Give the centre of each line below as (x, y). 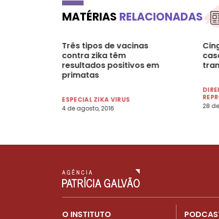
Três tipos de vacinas (105, 45)
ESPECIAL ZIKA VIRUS (96, 99)
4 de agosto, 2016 (88, 108)
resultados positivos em (110, 65)
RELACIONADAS (161, 17)
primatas (80, 75)
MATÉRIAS (91, 17)
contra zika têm (94, 55)
